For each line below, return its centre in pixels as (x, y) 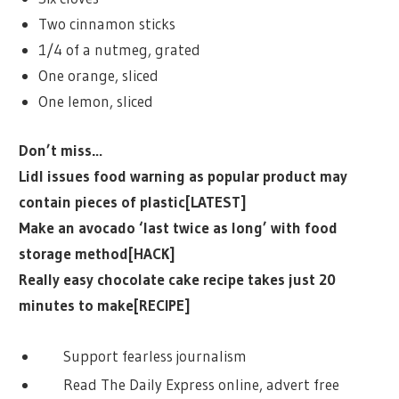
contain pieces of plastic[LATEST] (133, 201)
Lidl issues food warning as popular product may (183, 175)
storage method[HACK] (98, 253)
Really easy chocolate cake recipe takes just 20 (178, 279)
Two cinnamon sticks (106, 24)
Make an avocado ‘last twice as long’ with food (179, 227)
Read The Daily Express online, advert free (199, 385)
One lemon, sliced (95, 102)
